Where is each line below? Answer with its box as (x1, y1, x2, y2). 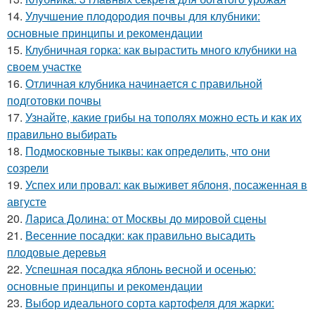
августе (7, 193, 46, 210)
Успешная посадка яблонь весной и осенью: (25, 261, 256, 278)
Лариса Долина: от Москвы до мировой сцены (25, 210, 266, 227)
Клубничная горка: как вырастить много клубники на (25, 41, 297, 58)
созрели (7, 160, 49, 176)
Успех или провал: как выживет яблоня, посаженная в (25, 176, 307, 193)
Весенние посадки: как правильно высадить (25, 227, 255, 244)
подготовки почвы (7, 92, 101, 109)
